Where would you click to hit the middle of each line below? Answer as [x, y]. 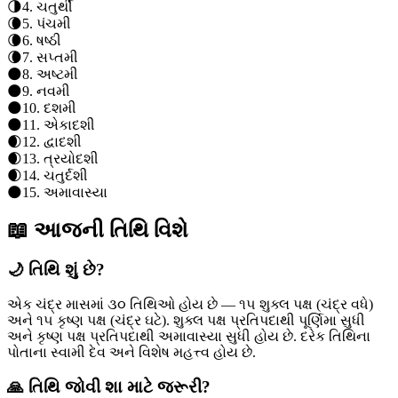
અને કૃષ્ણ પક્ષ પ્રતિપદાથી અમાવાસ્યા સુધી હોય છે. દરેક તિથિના [189, 336]
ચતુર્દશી [66, 176]
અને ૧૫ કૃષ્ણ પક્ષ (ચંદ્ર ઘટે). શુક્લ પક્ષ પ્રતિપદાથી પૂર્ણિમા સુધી [186, 320]
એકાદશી [69, 125]
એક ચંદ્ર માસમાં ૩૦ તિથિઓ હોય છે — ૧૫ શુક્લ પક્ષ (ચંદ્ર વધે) [190, 304]
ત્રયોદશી [71, 159]
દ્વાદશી [63, 142]
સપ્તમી [57, 58]
